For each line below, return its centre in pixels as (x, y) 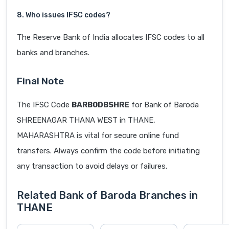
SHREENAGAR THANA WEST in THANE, (86, 120)
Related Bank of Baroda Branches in (107, 196)
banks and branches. (53, 53)
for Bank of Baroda (164, 105)
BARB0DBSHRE (100, 105)
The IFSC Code (44, 105)
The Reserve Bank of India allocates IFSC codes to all (111, 38)
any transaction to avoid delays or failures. (92, 166)
